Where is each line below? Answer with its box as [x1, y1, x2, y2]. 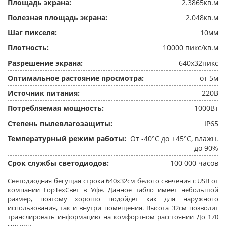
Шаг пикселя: [8, 28, 57, 37]
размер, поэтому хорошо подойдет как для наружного [8, 194, 218, 203]
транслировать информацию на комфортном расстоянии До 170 [8, 212, 218, 221]
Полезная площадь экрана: [8, 13, 107, 22]
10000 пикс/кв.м [163, 43, 218, 52]
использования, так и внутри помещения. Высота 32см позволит [8, 203, 218, 212]
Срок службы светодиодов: [8, 158, 109, 168]
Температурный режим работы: [8, 134, 126, 143]
